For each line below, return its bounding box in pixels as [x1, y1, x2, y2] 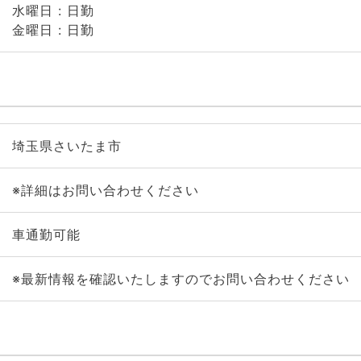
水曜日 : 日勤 [11, 2, 94, 19]
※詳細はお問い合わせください [11, 182, 199, 198]
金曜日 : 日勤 [11, 22, 94, 38]
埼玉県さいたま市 [11, 138, 122, 154]
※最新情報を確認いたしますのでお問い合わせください [11, 271, 350, 287]
